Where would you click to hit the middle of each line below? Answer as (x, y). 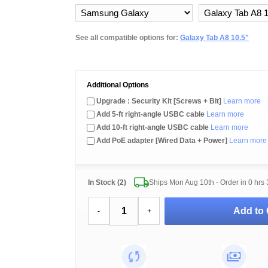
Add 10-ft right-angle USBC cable (153, 127)
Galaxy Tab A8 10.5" (214, 38)
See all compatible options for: (128, 38)
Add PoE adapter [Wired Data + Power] (162, 141)
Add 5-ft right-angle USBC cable (150, 114)
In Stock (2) (107, 182)
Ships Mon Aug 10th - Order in (198, 182)
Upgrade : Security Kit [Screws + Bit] (159, 101)
